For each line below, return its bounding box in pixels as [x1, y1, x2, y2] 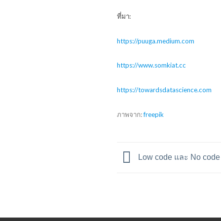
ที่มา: [117, 12, 131, 20]
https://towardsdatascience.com [117, 86, 212, 94]
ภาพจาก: [117, 110, 144, 119]
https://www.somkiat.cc [117, 61, 186, 70]
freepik [144, 110, 164, 119]
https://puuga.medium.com [117, 37, 194, 45]
